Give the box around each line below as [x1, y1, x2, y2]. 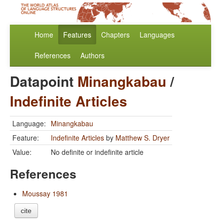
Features [63, 30, 91, 40]
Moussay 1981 [22, 188, 68, 199]
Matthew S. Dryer [115, 133, 170, 143]
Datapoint [10, 71, 77, 92]
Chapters [101, 30, 130, 40]
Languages [140, 30, 175, 40]
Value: [12, 147, 32, 157]
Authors [80, 50, 105, 61]
